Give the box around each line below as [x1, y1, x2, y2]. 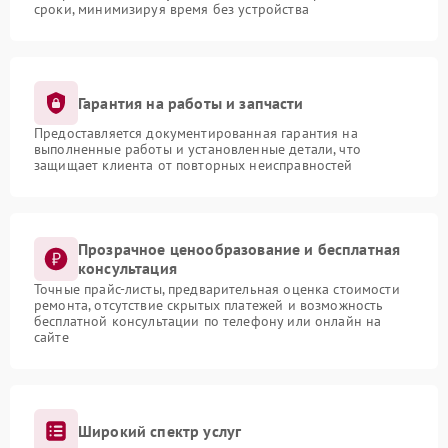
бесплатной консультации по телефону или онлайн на [34, 312, 382, 330]
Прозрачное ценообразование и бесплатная [78, 239, 401, 259]
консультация [78, 258, 177, 278]
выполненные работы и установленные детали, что [34, 140, 361, 158]
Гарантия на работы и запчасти [78, 92, 304, 113]
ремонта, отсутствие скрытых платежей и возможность [34, 296, 384, 314]
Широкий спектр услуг [78, 420, 242, 441]
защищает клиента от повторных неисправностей [34, 156, 353, 174]
